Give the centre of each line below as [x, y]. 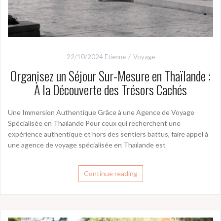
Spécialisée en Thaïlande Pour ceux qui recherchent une [94, 123]
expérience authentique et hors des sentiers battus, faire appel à [108, 134]
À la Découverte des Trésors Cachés [110, 90]
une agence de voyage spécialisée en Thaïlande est [87, 145]
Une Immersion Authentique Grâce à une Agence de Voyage [101, 112]
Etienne [115, 57]
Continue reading [110, 174]
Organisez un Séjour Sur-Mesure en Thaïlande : [110, 76]
